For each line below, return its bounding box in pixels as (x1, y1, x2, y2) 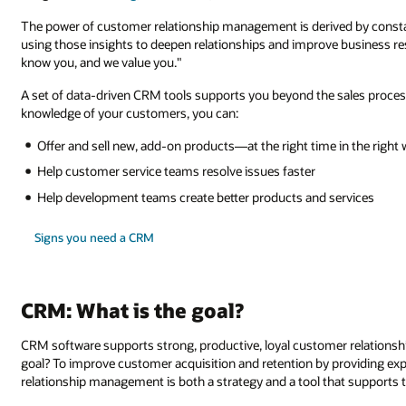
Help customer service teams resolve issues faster (37, 162, 316, 180)
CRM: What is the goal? (21, 297, 245, 323)
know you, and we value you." (21, 53, 183, 71)
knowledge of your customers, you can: (21, 103, 239, 121)
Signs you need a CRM (34, 230, 154, 246)
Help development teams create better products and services (37, 188, 375, 206)
